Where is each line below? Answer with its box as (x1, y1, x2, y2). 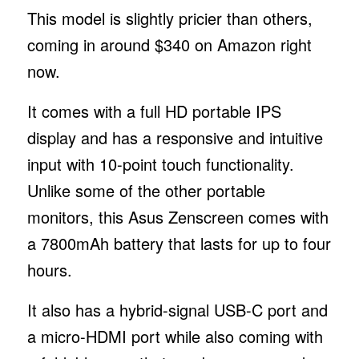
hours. (26, 257, 77, 281)
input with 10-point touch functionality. (26, 151, 294, 175)
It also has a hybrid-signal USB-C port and (26, 297, 328, 321)
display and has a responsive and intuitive (26, 125, 323, 149)
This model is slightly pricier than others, (26, 6, 313, 30)
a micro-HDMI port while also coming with (26, 324, 323, 348)
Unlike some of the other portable (26, 178, 265, 202)
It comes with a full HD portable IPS (26, 99, 281, 123)
